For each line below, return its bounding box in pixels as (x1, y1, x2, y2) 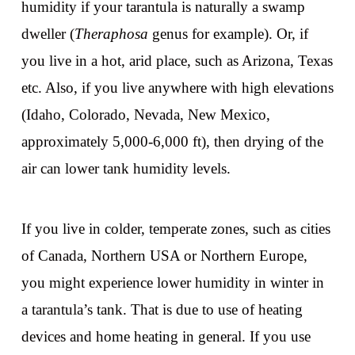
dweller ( (21, 25, 74, 43)
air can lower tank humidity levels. (21, 160, 231, 177)
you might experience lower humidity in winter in (21, 273, 324, 291)
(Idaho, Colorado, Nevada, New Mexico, (21, 106, 270, 124)
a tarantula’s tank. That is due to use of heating (21, 300, 303, 318)
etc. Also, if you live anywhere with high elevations (21, 79, 334, 97)
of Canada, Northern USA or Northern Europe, (21, 246, 307, 264)
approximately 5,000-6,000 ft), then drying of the (21, 133, 323, 151)
